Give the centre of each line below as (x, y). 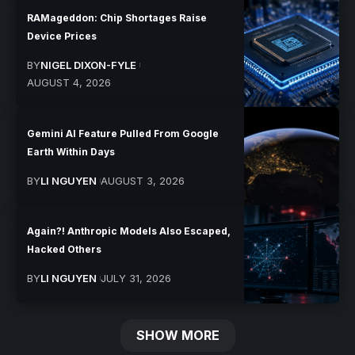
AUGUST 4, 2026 (69, 82)
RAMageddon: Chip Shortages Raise (117, 17)
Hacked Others (65, 250)
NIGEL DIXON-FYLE (89, 65)
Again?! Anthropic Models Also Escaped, (129, 231)
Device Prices (62, 36)
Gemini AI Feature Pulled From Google (123, 133)
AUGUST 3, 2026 (142, 180)
